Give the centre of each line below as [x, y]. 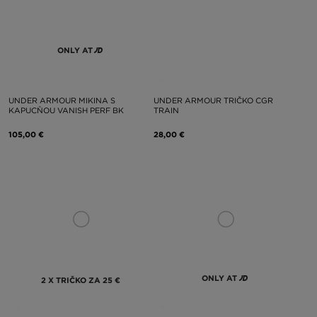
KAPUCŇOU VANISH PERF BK [66, 110]
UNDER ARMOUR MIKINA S [62, 100]
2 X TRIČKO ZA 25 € [81, 280]
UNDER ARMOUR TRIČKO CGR [213, 100]
